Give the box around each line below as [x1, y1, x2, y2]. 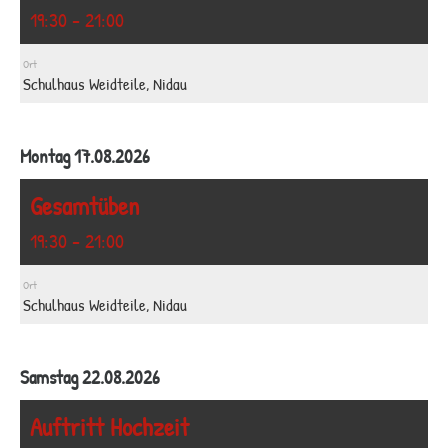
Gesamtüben [30, 188, 139, 223]
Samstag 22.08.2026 [20, 363, 160, 390]
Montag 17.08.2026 [20, 142, 150, 169]
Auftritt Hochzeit [30, 409, 189, 444]
